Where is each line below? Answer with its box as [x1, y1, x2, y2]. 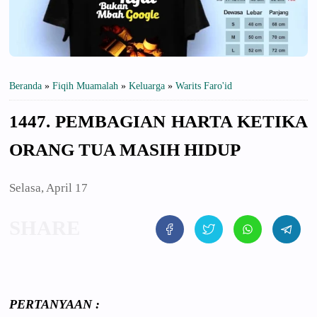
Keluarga [129, 81, 165, 92]
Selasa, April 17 [9, 181, 88, 195]
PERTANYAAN [9, 296, 92, 311]
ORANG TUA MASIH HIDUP [9, 140, 241, 160]
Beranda [9, 81, 42, 92]
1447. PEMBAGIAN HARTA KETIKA [9, 112, 308, 132]
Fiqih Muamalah [52, 81, 118, 92]
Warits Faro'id [175, 81, 232, 92]
